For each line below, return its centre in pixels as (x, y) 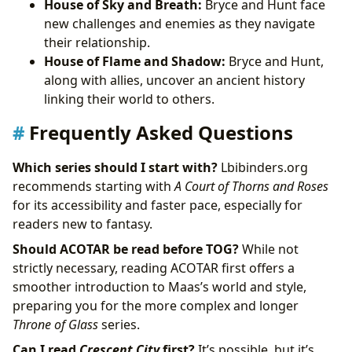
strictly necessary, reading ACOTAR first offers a (154, 268)
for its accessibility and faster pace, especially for (158, 205)
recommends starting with (93, 186)
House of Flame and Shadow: (135, 62)
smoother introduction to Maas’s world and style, (159, 286)
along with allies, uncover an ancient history (174, 81)
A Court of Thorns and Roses (251, 186)
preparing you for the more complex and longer (156, 305)
